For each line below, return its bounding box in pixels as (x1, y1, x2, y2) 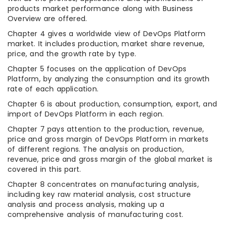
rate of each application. (8, 84, 98, 94)
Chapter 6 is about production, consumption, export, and (8, 99, 217, 109)
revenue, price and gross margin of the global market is (8, 154, 213, 165)
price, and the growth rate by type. (8, 49, 136, 59)
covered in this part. (8, 164, 81, 175)
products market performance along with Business (8, 4, 193, 14)
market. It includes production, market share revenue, (8, 39, 205, 49)
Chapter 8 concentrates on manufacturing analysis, (8, 179, 199, 190)
